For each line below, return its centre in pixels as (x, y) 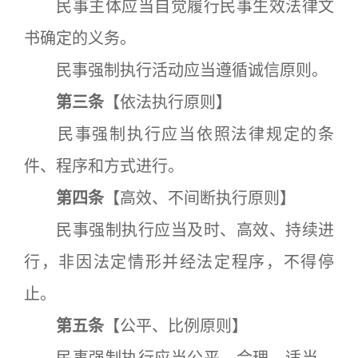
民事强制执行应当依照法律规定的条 (179, 134)
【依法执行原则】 (168, 102)
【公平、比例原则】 (176, 326)
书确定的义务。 (80, 38)
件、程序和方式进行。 (104, 166)
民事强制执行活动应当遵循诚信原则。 (176, 70)
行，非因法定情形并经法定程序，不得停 (179, 262)
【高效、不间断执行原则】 (200, 198)
